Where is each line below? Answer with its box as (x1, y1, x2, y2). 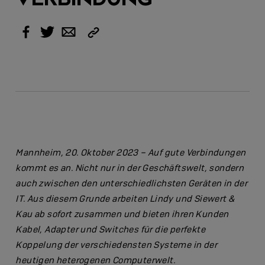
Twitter (46, 33, 77, 45)
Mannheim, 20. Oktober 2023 (15, 146, 138, 159)
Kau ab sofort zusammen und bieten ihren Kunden (15, 208, 229, 220)
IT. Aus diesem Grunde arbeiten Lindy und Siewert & (15, 192, 235, 205)
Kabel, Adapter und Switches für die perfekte (15, 223, 206, 235)
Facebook (25, 33, 66, 45)
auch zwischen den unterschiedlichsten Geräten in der (15, 177, 248, 189)
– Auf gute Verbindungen (140, 146, 246, 159)
